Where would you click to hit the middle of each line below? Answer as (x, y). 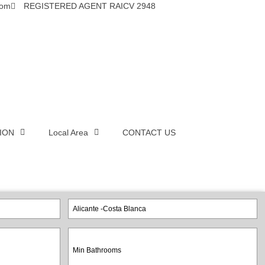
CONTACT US (149, 132)
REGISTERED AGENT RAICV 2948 (90, 6)
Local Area (68, 132)
